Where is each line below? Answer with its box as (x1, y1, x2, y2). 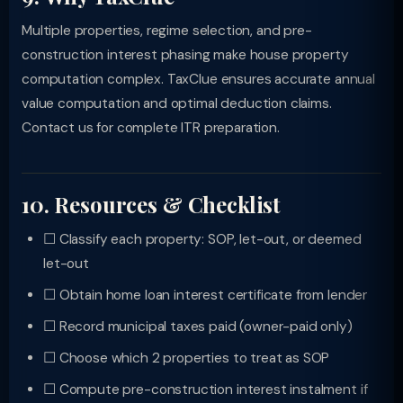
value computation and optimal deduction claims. (22, 94, 332, 112)
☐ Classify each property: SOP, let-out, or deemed (43, 230, 362, 248)
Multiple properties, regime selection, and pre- (22, 22, 312, 40)
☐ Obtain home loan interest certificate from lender (43, 286, 368, 304)
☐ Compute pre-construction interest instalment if (43, 381, 368, 399)
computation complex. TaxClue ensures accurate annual (22, 70, 375, 88)
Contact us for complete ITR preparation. (22, 119, 280, 137)
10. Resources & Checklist (22, 190, 282, 219)
